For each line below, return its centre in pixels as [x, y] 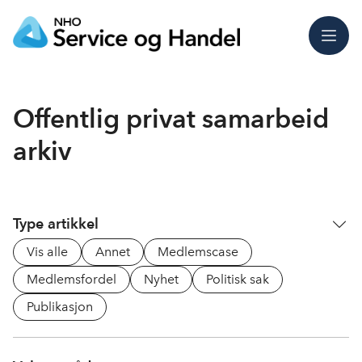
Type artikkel [56, 223]
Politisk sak [238, 279]
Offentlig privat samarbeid [171, 118]
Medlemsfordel [72, 279]
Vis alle [47, 252]
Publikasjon [60, 307]
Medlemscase [198, 252]
